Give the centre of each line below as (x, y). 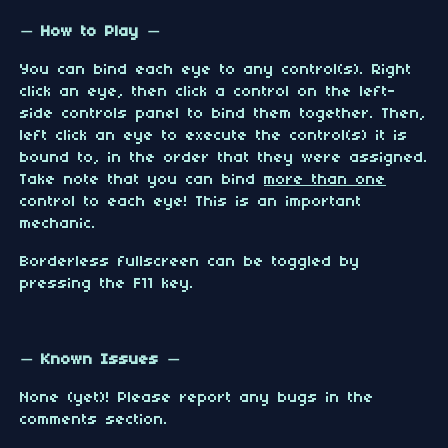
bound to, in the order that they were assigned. (224, 158)
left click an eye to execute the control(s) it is (214, 136)
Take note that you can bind (142, 180)
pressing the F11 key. (107, 284)
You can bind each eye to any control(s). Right (216, 70)
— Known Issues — (100, 360)
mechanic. (58, 224)
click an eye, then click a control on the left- (208, 92)
